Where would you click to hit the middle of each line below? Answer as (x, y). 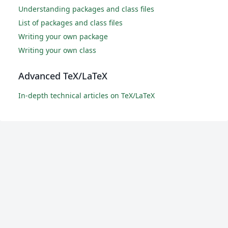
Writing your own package (63, 36)
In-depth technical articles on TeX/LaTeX (87, 95)
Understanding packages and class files (86, 9)
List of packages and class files (70, 23)
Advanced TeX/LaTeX (63, 76)
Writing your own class (57, 50)
